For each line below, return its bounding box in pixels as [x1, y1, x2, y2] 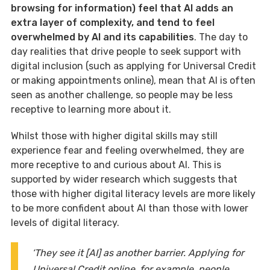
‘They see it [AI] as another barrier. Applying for [32, 247, 244, 259]
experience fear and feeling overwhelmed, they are [11, 145, 244, 157]
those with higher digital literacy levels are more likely [11, 188, 256, 200]
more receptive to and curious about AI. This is [11, 159, 221, 171]
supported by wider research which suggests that [11, 174, 237, 186]
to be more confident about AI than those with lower [11, 202, 248, 215]
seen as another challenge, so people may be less [11, 89, 233, 101]
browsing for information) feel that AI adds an [11, 2, 233, 14]
